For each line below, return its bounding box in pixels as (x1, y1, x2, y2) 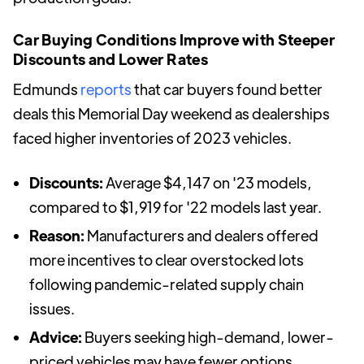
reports (80, 80, 132, 98)
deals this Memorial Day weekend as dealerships (13, 104, 330, 123)
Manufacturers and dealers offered (84, 226, 318, 245)
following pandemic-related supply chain (29, 275, 304, 293)
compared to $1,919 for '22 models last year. (29, 197, 322, 216)
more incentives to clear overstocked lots (29, 250, 304, 269)
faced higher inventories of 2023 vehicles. (13, 128, 292, 147)
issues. (29, 299, 75, 318)
